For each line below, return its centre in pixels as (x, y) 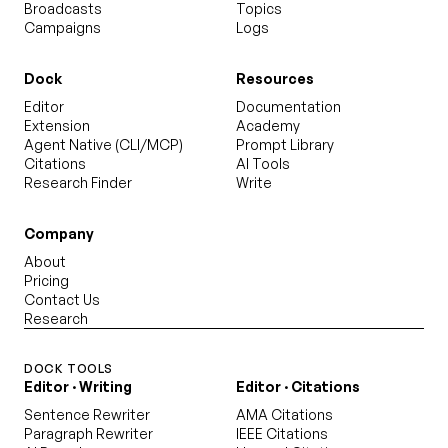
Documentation (288, 106)
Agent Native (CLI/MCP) (103, 144)
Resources (275, 78)
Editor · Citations (298, 386)
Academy (268, 125)
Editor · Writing (78, 386)
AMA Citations (284, 414)
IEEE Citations (282, 433)
